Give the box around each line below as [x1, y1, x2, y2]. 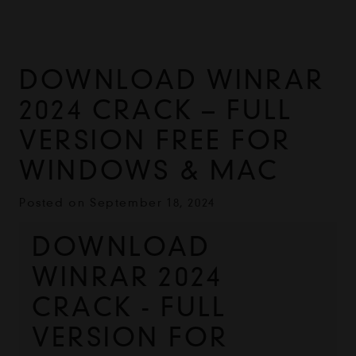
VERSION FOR [32, 321, 229, 353]
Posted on [19, 195, 90, 211]
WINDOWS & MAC [19, 155, 280, 187]
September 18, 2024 [90, 195, 215, 211]
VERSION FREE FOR [19, 125, 292, 157]
